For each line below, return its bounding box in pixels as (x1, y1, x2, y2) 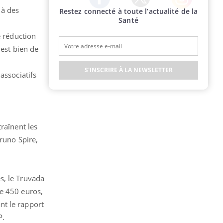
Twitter (129, 6, 153, 16)
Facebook (89, 7, 119, 17)
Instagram (171, 8, 205, 18)
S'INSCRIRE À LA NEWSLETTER (84, 66, 173, 74)
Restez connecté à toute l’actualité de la (59, 6, 198, 16)
